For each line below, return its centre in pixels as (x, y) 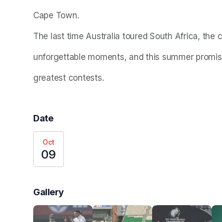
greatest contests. (70, 78)
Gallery (49, 192)
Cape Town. (56, 16)
